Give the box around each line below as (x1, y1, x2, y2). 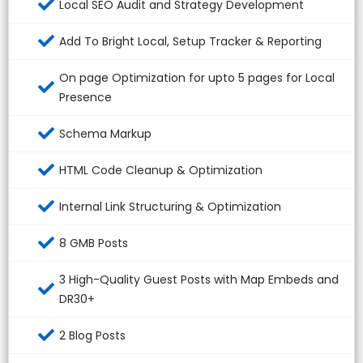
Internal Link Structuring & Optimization (59, 199, 281, 216)
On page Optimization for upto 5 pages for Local (59, 70, 335, 87)
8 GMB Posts (59, 235, 128, 252)
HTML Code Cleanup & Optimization (59, 162, 263, 179)
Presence (59, 89, 112, 106)
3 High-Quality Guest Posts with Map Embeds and (59, 271, 339, 288)
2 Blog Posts (59, 327, 126, 344)
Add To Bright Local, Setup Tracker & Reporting (59, 33, 322, 50)
